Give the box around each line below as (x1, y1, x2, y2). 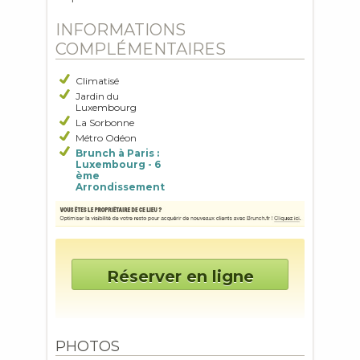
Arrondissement (76, 181, 165, 193)
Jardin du (76, 90, 119, 102)
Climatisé (76, 75, 119, 87)
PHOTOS (55, 337, 120, 356)
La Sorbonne (76, 117, 134, 129)
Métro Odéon (76, 132, 137, 144)
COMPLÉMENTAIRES (55, 39, 226, 59)
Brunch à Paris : (76, 147, 159, 159)
